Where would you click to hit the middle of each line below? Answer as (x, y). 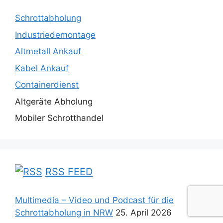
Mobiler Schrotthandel (59, 118)
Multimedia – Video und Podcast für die (94, 200)
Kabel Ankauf (42, 68)
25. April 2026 (144, 213)
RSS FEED (69, 172)
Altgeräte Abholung (54, 101)
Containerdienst (47, 85)
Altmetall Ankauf (48, 52)
